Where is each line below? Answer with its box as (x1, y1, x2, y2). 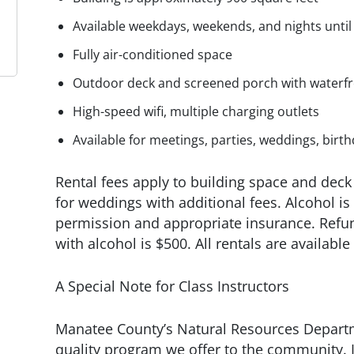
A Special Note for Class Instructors (55, 277, 289, 296)
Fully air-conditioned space (73, 46, 232, 64)
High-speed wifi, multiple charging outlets (73, 103, 319, 121)
